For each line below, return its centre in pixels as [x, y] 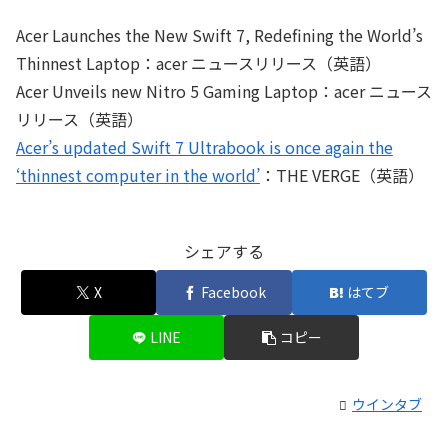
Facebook [233, 292]
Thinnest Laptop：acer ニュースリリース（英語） [198, 63]
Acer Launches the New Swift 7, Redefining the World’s [219, 35]
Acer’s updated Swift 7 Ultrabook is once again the [204, 147]
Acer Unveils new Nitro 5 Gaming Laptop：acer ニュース [224, 91]
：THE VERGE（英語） [342, 175]
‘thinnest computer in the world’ [138, 175]
